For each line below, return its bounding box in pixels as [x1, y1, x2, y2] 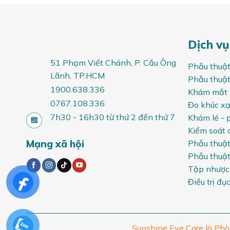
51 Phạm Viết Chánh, [50, 57, 135, 68]
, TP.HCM [69, 70, 105, 81]
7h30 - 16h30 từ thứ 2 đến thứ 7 [50, 112, 175, 123]
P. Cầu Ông [134, 57, 176, 68]
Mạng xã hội [26, 138, 84, 150]
